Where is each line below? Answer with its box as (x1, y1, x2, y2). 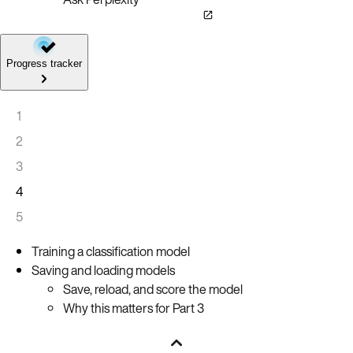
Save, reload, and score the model (63, 279, 243, 299)
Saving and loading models (32, 260, 175, 280)
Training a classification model (32, 241, 190, 261)
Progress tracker (6, 57, 82, 69)
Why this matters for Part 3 (63, 298, 204, 318)
